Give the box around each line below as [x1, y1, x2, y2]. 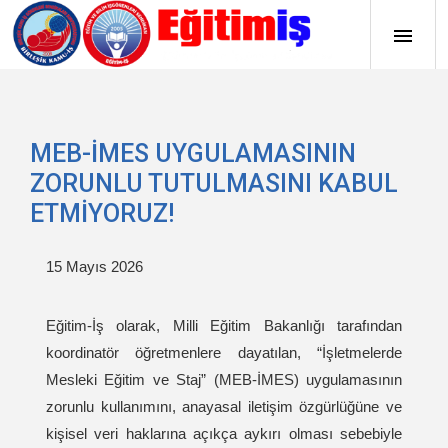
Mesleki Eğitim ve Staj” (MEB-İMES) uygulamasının [46, 371, 402, 388]
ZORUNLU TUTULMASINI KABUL [30, 169, 398, 198]
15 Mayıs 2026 [46, 258, 143, 275]
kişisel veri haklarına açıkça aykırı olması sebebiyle [46, 425, 402, 442]
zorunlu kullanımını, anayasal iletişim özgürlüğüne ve [46, 398, 402, 415]
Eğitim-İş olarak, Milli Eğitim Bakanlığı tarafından [46, 317, 402, 334]
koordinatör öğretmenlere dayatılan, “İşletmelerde [46, 344, 402, 361]
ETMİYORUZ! [30, 199, 175, 228]
